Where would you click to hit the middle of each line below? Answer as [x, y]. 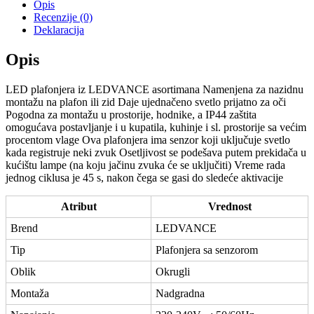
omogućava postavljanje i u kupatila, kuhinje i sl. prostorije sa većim [156, 128]
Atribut [78, 207]
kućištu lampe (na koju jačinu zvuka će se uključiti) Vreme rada [145, 165]
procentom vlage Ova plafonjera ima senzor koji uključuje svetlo [148, 140]
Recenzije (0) [63, 18]
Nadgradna [180, 294]
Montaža [30, 294]
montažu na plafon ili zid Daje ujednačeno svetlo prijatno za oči [146, 102]
